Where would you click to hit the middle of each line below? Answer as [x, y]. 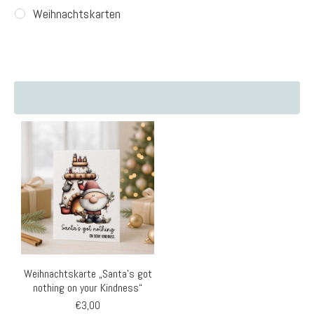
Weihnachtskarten [77, 13]
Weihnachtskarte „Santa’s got [88, 274]
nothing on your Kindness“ [88, 288]
